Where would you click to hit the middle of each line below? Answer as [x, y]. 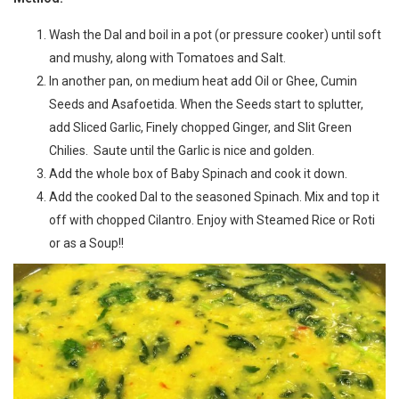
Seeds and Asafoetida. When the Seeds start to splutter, [206, 104]
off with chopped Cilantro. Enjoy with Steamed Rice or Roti [212, 220]
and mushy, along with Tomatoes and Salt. [167, 57]
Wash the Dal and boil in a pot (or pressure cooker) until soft [215, 34]
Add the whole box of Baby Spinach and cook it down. [198, 173]
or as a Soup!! [86, 243]
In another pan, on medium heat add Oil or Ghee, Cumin [203, 81]
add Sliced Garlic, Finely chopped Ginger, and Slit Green [200, 127]
